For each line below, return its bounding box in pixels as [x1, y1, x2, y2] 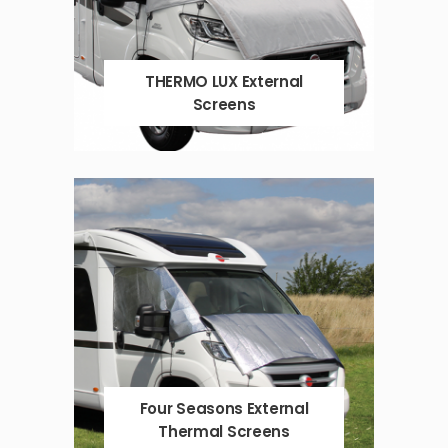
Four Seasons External [139, 398, 309, 420]
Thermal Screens [158, 421, 290, 443]
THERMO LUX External [144, 71, 304, 93]
